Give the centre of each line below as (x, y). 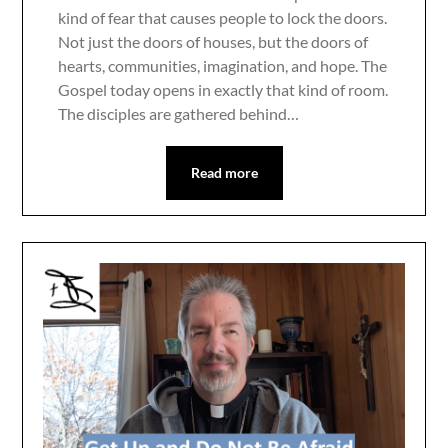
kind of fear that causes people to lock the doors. (223, 17)
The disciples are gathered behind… (179, 113)
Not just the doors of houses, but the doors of (213, 41)
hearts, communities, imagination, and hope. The (223, 65)
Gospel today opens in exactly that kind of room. (223, 89)
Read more (224, 172)
